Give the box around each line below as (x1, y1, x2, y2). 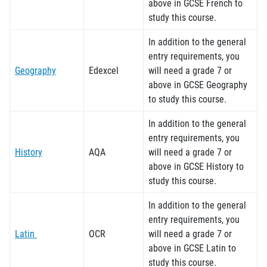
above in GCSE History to (148, 160, 244, 172)
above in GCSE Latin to (148, 241, 236, 254)
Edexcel (89, 64, 119, 76)
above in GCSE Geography (148, 78, 247, 91)
